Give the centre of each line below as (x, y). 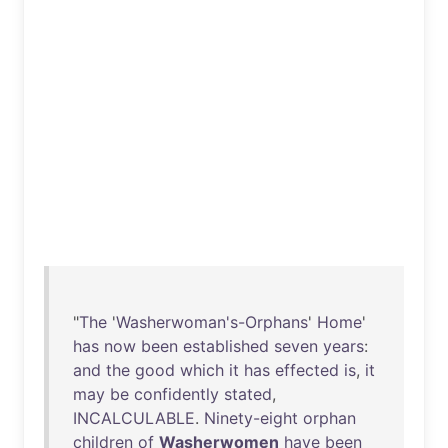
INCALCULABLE (134, 418)
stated (248, 394)
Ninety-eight (251, 418)
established (226, 346)
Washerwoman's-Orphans (212, 322)
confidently (176, 394)
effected (307, 370)
